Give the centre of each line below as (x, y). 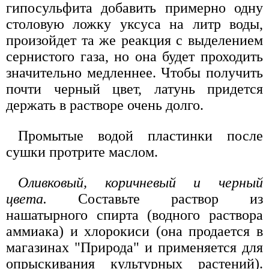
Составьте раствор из (155, 198)
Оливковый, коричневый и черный (141, 182)
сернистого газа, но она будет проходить (134, 56)
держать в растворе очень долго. (105, 105)
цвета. (26, 198)
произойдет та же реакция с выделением (134, 40)
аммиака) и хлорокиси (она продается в (134, 231)
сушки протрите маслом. (82, 152)
